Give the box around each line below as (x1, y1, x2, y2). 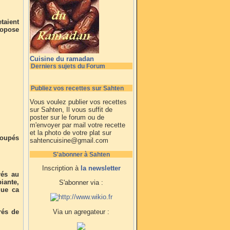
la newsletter (80, 164, 121, 172)
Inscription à (42, 164, 81, 172)
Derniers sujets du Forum (31, 63, 105, 69)
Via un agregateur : (53, 208, 109, 216)
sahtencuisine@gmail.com (30, 137, 108, 144)
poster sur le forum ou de (30, 113, 104, 121)
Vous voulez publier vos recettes (30, 98, 127, 106)
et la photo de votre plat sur (30, 129, 111, 137)
